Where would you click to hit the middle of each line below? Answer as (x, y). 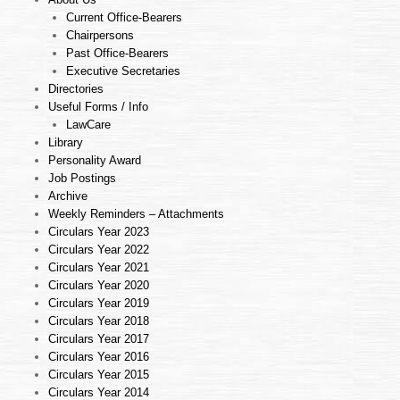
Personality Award (95, 161)
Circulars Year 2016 (99, 357)
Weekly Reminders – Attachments (136, 214)
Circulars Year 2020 (99, 286)
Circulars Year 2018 (99, 321)
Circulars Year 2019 (99, 304)
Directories (76, 89)
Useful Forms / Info (98, 107)
